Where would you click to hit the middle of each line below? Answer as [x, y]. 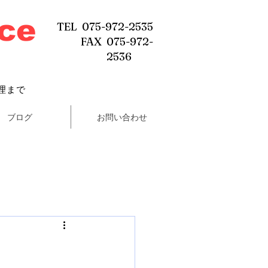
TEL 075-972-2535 [105, 27]
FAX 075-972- [117, 42]
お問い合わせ [122, 117]
